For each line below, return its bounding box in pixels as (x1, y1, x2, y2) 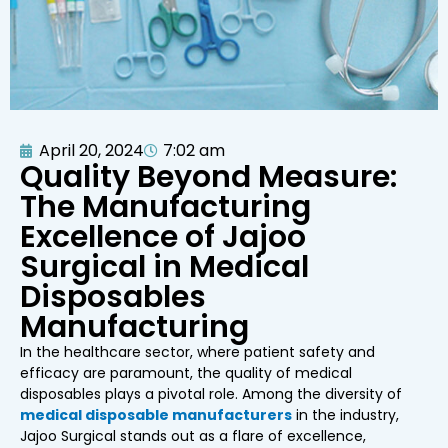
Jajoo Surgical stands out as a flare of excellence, (20, 425, 366, 446)
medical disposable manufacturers (20, 404, 292, 425)
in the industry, (292, 404, 399, 425)
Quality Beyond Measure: (20, 155, 397, 198)
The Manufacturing (20, 185, 311, 228)
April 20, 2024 (39, 138, 144, 162)
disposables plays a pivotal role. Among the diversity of (20, 383, 402, 404)
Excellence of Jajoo (20, 215, 306, 258)
